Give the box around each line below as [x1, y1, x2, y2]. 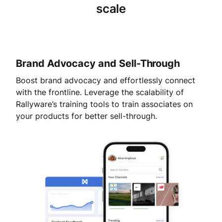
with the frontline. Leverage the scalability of [16, 87, 184, 98]
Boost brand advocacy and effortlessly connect [16, 75, 195, 86]
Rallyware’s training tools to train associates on [16, 99, 193, 110]
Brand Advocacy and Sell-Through [16, 57, 180, 70]
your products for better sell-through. [16, 111, 157, 121]
